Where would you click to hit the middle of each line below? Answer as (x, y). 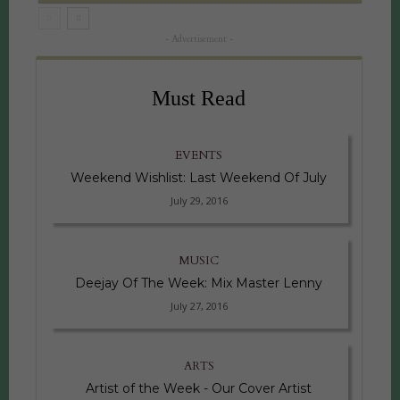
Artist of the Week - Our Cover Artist (199, 388)
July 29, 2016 (199, 200)
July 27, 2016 (199, 306)
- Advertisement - (199, 39)
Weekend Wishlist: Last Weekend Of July (199, 178)
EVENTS (199, 155)
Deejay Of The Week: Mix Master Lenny (199, 283)
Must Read (199, 98)
